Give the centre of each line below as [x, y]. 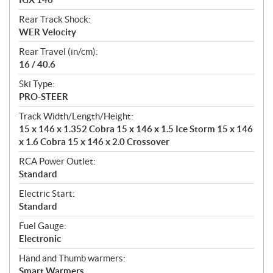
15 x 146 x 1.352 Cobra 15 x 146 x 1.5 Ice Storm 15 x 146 [136, 129]
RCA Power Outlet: [57, 161]
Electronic [40, 239]
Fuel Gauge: [43, 226]
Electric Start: [47, 194]
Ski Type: [37, 84]
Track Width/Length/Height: [76, 116]
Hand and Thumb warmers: [72, 258]
